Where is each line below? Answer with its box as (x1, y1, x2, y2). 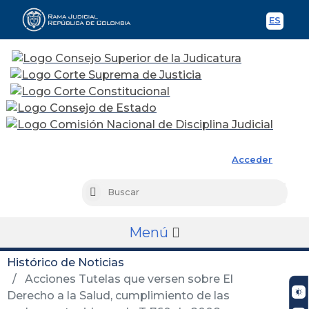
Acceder (232, 154, 273, 165)
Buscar (95, 188, 128, 199)
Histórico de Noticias (7, 255, 124, 269)
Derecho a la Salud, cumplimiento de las (7, 288, 230, 302)
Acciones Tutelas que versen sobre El (22, 272, 233, 286)
